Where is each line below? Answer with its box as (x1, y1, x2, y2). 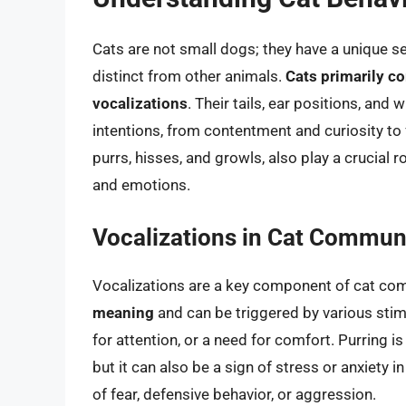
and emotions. (92, 175, 190, 194)
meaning (92, 304, 154, 323)
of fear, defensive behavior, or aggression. (92, 385, 376, 404)
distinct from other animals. (92, 66, 285, 85)
